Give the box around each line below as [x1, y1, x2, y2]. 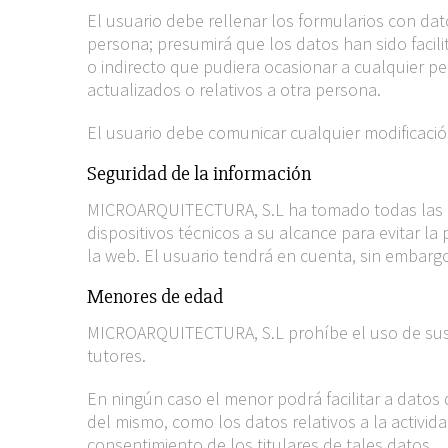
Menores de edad [87, 284, 223, 309]
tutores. [87, 344, 146, 367]
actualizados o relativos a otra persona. [87, 78, 381, 101]
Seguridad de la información [87, 161, 311, 186]
